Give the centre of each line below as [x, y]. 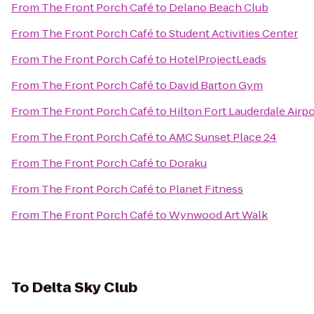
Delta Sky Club [85, 287]
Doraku [188, 163]
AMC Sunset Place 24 [223, 137]
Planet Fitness [206, 189]
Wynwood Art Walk [218, 215]
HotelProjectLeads [218, 59]
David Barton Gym [216, 85]
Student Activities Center [233, 33]
